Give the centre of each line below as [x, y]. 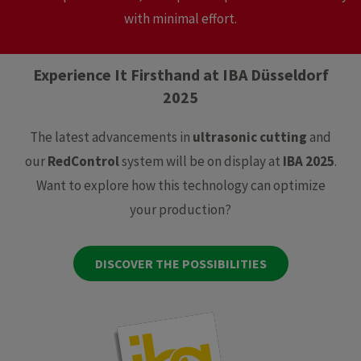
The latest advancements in [111, 137]
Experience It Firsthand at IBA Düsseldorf [180, 75]
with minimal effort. [180, 18]
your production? [180, 210]
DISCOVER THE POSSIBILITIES [180, 264]
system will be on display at [201, 162]
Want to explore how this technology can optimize [180, 186]
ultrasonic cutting [250, 137]
